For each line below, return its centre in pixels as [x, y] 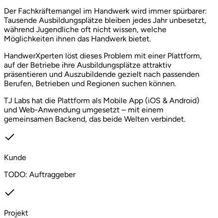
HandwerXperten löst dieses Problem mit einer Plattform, [103, 55]
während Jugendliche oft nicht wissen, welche [85, 29]
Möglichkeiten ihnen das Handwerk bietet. [77, 38]
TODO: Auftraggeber [40, 174]
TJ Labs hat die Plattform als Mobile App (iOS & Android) [102, 100]
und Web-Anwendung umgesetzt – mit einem [84, 109]
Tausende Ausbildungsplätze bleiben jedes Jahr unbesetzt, [105, 20]
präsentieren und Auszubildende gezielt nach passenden [102, 74]
